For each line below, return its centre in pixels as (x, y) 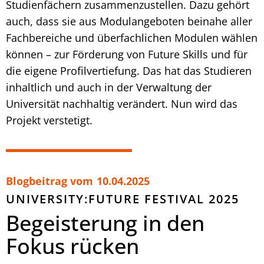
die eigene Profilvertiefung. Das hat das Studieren (129, 70)
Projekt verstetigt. (49, 120)
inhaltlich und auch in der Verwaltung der (109, 87)
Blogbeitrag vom (49, 181)
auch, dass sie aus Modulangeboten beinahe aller (129, 21)
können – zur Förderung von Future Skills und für (127, 54)
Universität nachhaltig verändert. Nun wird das (122, 103)
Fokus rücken (72, 246)
